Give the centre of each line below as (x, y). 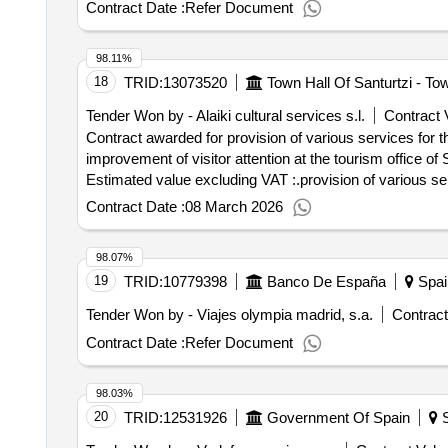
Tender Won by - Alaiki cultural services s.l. (225, 115)
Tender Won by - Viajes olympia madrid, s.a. (229, 314)
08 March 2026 (233, 206)
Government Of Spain (338, 417)
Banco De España (326, 281)
